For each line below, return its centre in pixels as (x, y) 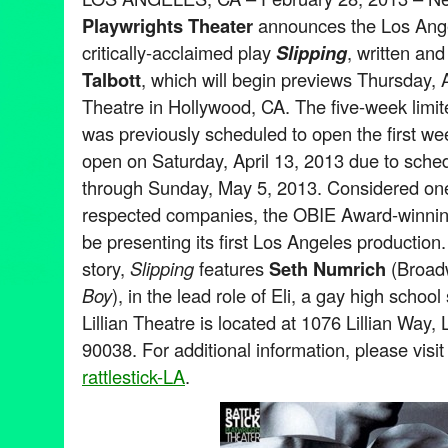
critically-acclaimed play (179, 51)
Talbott (111, 79)
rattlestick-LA (133, 375)
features (231, 267)
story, (106, 267)
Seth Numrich (327, 268)
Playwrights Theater (167, 25)
